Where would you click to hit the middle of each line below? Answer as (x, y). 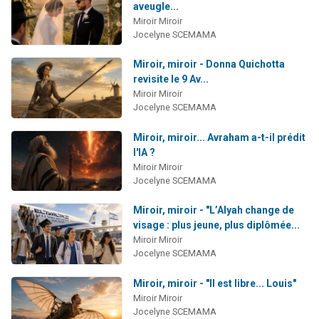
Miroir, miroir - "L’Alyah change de (213, 210)
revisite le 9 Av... (171, 79)
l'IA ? (144, 152)
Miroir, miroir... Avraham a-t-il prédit (219, 137)
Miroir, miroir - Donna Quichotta (209, 64)
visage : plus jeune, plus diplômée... (216, 225)
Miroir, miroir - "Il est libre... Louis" (214, 283)
